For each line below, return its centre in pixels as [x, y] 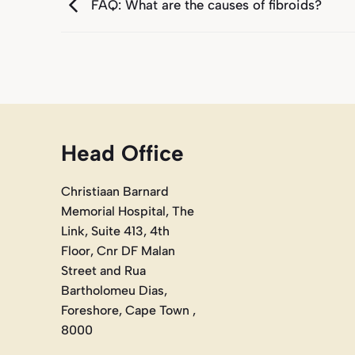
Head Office [122, 153]
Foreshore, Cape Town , [128, 310]
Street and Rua [103, 270]
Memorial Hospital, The [128, 211]
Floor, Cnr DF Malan [118, 250]
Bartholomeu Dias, [114, 290]
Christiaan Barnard [115, 191]
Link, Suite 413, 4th [115, 231]
